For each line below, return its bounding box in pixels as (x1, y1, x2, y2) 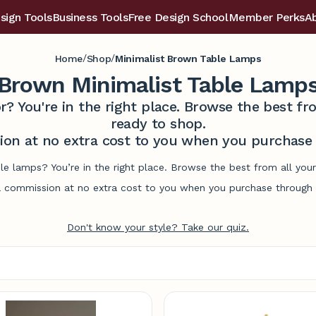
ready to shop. (110, 115, 206, 132)
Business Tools (51, 11, 128, 24)
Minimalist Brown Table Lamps (115, 52, 262, 64)
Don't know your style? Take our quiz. (67, 221, 249, 233)
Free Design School (128, 11, 229, 24)
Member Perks (228, 11, 305, 24)
